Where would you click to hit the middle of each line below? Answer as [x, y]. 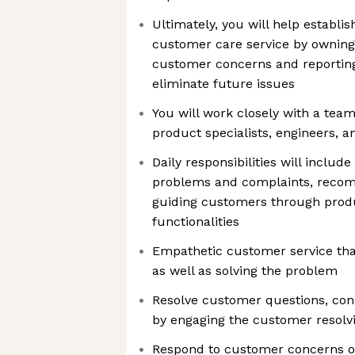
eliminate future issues [223, 84]
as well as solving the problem [245, 271]
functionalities [196, 221]
